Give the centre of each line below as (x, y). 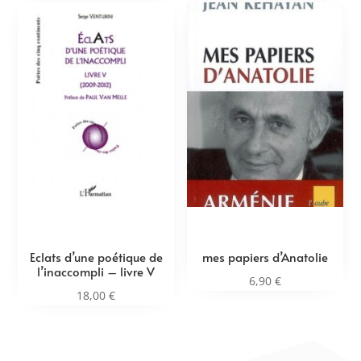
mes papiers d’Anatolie (265, 257)
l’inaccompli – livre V (96, 272)
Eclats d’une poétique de (96, 257)
